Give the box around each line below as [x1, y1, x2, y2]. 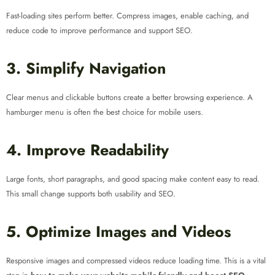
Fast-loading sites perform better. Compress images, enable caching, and [6, 10, 249, 22]
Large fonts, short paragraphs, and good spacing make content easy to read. [6, 173, 260, 185]
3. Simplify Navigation [6, 57, 166, 80]
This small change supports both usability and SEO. [6, 188, 176, 200]
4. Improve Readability [6, 139, 169, 161]
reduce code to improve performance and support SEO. [6, 25, 193, 37]
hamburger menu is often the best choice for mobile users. [6, 106, 203, 118]
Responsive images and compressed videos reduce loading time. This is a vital [6, 255, 266, 267]
